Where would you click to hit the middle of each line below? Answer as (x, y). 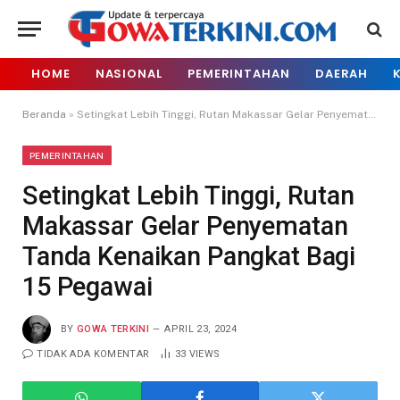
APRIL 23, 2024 (200, 329)
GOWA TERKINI (113, 329)
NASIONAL (129, 74)
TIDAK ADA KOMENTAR (93, 354)
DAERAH (342, 74)
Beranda (44, 114)
